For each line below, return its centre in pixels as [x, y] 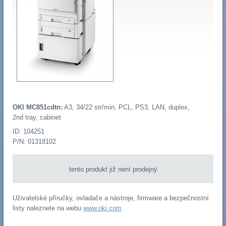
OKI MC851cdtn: [37, 107]
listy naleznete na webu [48, 208]
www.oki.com [102, 208]
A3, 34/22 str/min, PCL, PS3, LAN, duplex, [126, 107]
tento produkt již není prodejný [113, 169]
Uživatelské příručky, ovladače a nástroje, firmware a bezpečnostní [110, 198]
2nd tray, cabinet [37, 118]
